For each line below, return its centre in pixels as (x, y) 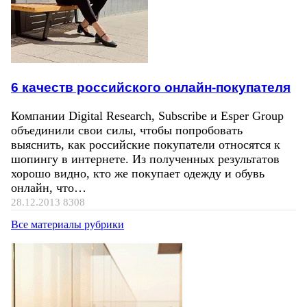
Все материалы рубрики (67, 224)
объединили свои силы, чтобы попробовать (127, 130)
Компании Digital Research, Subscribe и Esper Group (147, 115)
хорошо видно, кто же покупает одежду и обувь (138, 173)
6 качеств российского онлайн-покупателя (151, 87)
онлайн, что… (49, 187)
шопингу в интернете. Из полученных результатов (145, 159)
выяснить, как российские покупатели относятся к (146, 144)
